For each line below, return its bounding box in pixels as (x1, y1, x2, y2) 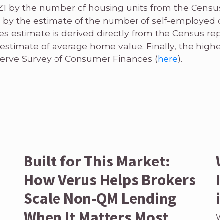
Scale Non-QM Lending (24, 189, 177, 208)
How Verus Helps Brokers (24, 170, 196, 190)
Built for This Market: (24, 151, 171, 171)
